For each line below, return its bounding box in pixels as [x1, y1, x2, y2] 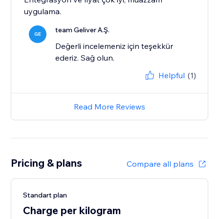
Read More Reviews [74, 102, 145, 112]
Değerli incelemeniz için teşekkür [55, 41, 174, 51]
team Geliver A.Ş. [55, 25, 110, 35]
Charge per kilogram [23, 204, 121, 217]
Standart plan [23, 191, 67, 200]
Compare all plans [126, 159, 194, 169]
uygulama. [24, 6, 62, 17]
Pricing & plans [11, 156, 83, 170]
